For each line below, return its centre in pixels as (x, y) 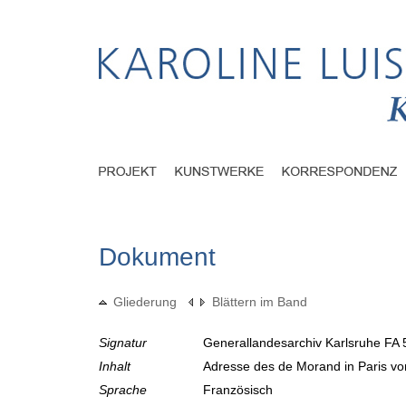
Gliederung (145, 302)
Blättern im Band (260, 302)
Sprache (123, 390)
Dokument (157, 257)
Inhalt (115, 367)
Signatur (123, 343)
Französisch (240, 390)
